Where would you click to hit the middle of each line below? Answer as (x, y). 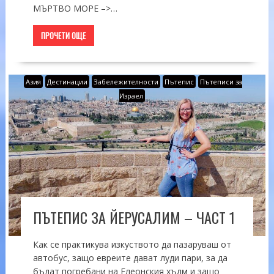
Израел (131, 95)
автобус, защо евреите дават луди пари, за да (130, 258)
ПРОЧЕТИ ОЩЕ (64, 35)
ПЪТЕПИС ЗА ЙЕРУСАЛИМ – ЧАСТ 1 (134, 217)
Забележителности (126, 81)
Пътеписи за (221, 81)
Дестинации (68, 81)
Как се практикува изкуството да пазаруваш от (132, 245)
